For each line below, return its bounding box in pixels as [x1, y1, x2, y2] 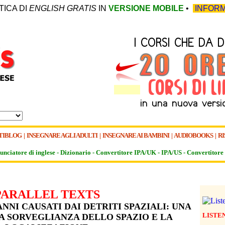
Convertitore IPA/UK [96, 149, 156, 156]
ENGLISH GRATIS [29, 4, 96, 13]
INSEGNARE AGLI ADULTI [27, 132, 98, 139]
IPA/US [161, 149, 182, 156]
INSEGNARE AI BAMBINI [102, 132, 169, 139]
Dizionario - [60, 149, 96, 156]
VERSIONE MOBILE [108, 4, 184, 13]
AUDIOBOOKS [174, 132, 213, 139]
